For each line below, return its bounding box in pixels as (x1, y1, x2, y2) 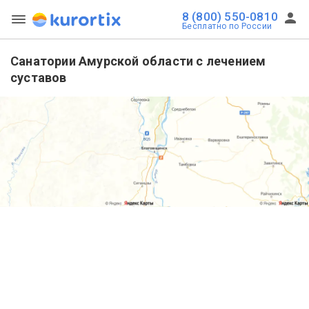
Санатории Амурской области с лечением (10, 54, 266, 68)
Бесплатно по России (181, 21, 272, 31)
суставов (10, 70, 67, 85)
